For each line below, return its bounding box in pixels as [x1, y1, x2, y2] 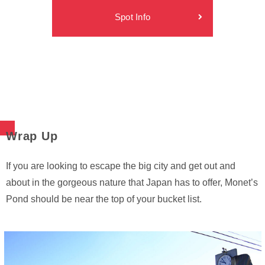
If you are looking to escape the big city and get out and [6, 161, 235, 172]
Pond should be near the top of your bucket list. [6, 194, 202, 205]
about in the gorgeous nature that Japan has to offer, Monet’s [6, 177, 258, 188]
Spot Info [114, 12, 151, 22]
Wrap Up [6, 130, 58, 143]
